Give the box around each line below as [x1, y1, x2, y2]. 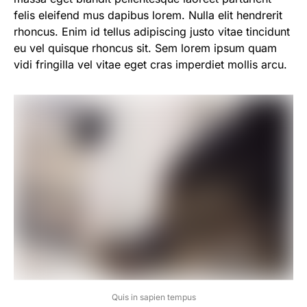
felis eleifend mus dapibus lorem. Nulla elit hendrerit [14, 8, 282, 23]
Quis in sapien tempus [111, 291, 196, 302]
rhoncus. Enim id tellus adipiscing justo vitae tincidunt [14, 25, 290, 39]
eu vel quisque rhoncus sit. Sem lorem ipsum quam [14, 41, 277, 56]
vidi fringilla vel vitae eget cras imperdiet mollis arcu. [14, 58, 287, 72]
